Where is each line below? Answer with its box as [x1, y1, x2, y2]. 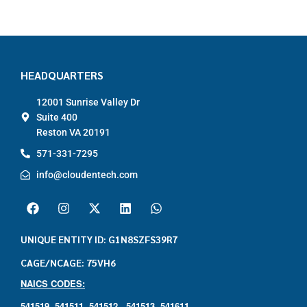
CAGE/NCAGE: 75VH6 [21, 256, 116, 269]
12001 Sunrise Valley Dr [36, 96, 140, 108]
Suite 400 [36, 111, 77, 123]
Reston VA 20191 [36, 126, 110, 138]
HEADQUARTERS [21, 67, 103, 82]
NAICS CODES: [21, 276, 85, 290]
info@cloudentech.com [36, 169, 138, 180]
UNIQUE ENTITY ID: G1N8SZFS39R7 [21, 232, 177, 245]
